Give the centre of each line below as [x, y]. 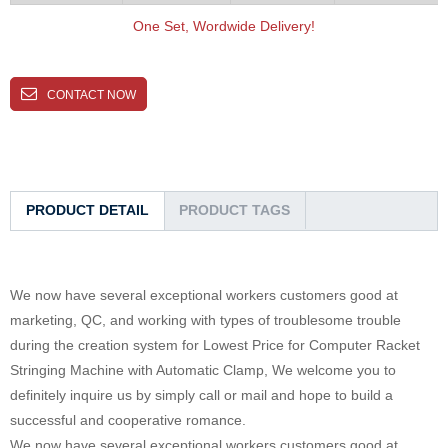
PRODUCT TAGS [234, 209]
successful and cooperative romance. [128, 419]
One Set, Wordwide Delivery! [224, 25]
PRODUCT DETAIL [87, 209]
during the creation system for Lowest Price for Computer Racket [215, 344]
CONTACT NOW [91, 94]
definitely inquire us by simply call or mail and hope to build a [201, 394]
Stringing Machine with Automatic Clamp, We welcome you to [203, 369]
